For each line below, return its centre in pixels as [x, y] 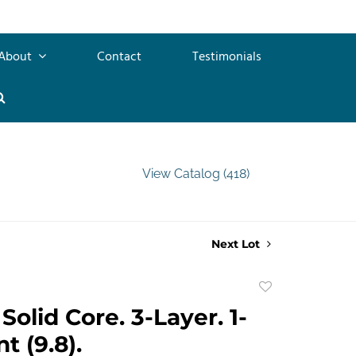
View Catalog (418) [195, 173]
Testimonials [227, 57]
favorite [282, 323]
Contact [119, 57]
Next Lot [237, 244]
